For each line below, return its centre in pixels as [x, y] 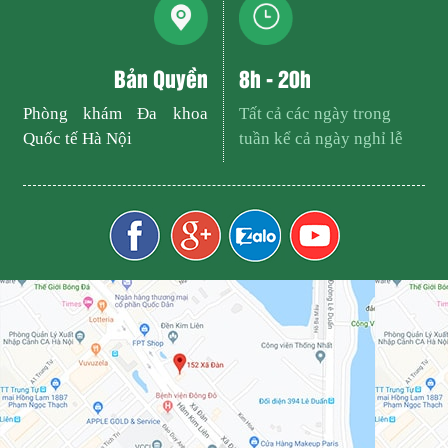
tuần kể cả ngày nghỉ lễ [321, 139]
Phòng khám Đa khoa [115, 114]
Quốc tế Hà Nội [78, 139]
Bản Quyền [160, 78]
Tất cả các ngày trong [315, 114]
